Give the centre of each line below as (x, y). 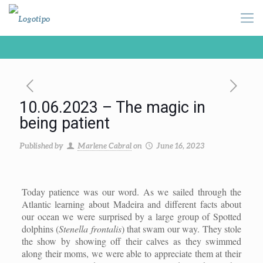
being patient (65, 123)
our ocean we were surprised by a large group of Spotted (131, 216)
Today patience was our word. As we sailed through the (131, 192)
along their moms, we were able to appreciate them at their (131, 253)
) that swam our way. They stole (181, 229)
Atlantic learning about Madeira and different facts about (131, 204)
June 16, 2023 (181, 146)
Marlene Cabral (105, 146)
